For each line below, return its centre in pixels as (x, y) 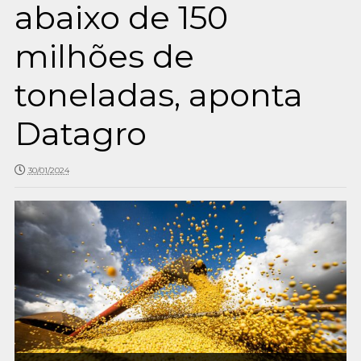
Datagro (80, 133)
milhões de (104, 56)
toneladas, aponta (158, 95)
